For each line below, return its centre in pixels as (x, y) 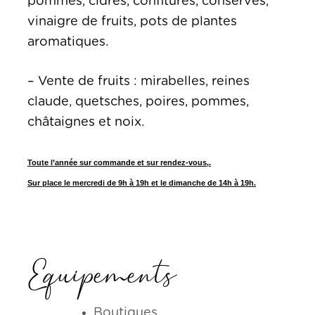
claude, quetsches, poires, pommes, (138, 102)
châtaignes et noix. (86, 122)
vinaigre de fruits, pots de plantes (132, 21)
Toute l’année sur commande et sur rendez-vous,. (119, 162)
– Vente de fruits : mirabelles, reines (139, 81)
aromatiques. (68, 42)
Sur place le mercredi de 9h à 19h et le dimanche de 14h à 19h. (142, 182)
